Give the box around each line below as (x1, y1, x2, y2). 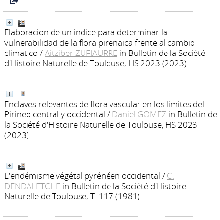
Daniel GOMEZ (112, 109, 166, 120)
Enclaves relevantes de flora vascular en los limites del (4, 98, 204, 110)
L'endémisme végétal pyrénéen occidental (4, 170, 160, 181)
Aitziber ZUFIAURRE (45, 47, 117, 58)
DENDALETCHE (4, 180, 60, 192)
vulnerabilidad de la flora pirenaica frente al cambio (4, 37, 195, 48)
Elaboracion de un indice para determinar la (4, 27, 167, 38)
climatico (4, 47, 38, 58)
